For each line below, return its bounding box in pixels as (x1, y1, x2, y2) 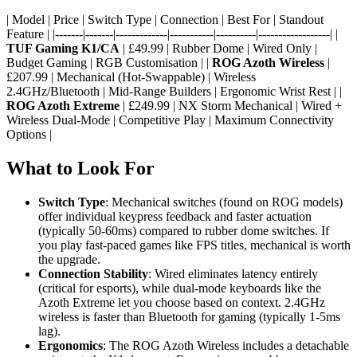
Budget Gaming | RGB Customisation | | (6, 55, 212, 69)
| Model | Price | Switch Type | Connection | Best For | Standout (6, 12, 324, 26)
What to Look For (6, 157, 155, 178)
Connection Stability (38, 266, 148, 280)
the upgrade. (38, 252, 100, 266)
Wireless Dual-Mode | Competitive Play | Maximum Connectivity (6, 112, 334, 127)
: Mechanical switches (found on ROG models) (105, 194, 343, 209)
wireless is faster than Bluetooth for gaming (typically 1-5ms (38, 309, 340, 324)
